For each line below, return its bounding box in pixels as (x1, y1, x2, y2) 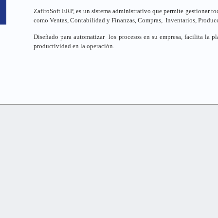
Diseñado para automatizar (34, 34, 105, 40)
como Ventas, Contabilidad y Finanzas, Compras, (34, 17, 163, 24)
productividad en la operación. (34, 43, 114, 50)
